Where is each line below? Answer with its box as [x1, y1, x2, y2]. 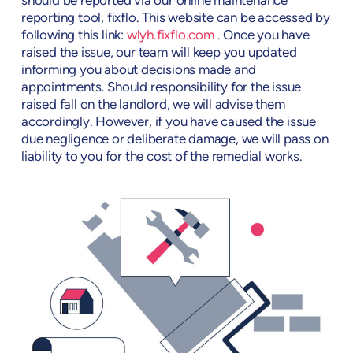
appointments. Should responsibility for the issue [21, 80, 302, 95]
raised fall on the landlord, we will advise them [21, 98, 285, 112]
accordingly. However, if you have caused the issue [21, 115, 317, 129]
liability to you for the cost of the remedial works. [21, 150, 303, 164]
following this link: [21, 28, 127, 43]
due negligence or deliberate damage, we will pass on [21, 132, 329, 147]
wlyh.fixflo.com [126, 28, 214, 43]
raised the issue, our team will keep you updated [21, 46, 297, 60]
